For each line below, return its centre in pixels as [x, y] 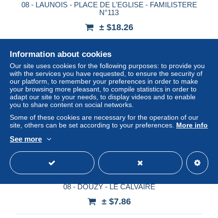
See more [26, 139]
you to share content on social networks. [72, 105]
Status [25, 50]
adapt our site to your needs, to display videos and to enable [103, 97]
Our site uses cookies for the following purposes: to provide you [107, 66]
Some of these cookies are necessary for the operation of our [104, 117]
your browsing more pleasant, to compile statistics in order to [103, 89]
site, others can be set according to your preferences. [93, 125]
